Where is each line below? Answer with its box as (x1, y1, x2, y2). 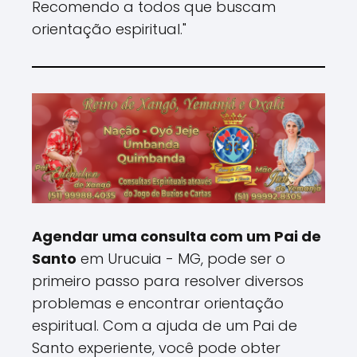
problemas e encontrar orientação (32, 293, 284, 314)
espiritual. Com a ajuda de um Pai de (32, 316, 297, 336)
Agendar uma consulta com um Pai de (32, 226, 321, 247)
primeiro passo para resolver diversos (32, 271, 304, 292)
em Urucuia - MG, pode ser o (76, 249, 285, 269)
